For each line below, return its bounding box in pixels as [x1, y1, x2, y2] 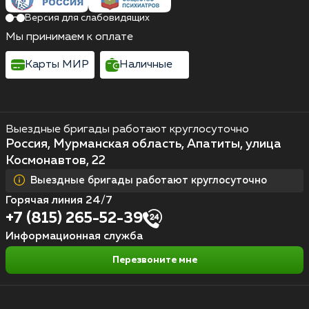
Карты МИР [25, 59, 89, 70]
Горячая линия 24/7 [6, 195, 112, 206]
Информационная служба [6, 230, 143, 242]
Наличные [119, 59, 172, 70]
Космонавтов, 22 [6, 154, 106, 167]
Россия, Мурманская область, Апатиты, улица [6, 137, 281, 150]
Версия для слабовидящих [25, 12, 150, 23]
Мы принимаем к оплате [6, 31, 133, 43]
